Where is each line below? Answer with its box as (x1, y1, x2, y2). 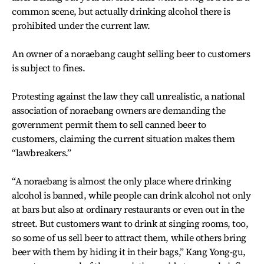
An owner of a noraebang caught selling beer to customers (12, 47, 250, 60)
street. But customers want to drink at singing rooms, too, (12, 217, 249, 230)
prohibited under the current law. (12, 19, 150, 32)
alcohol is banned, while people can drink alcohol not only (12, 189, 251, 202)
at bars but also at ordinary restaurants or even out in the (12, 203, 245, 216)
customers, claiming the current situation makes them (12, 132, 235, 145)
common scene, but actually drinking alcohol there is (12, 5, 230, 18)
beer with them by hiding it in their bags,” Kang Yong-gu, (12, 245, 246, 258)
